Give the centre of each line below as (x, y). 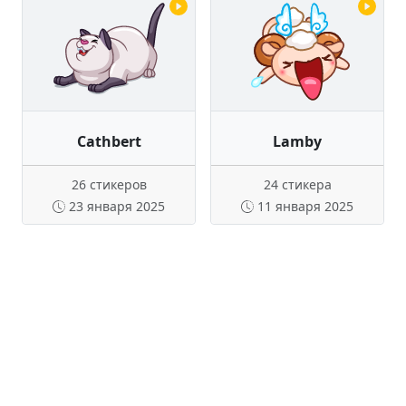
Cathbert (109, 141)
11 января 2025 (305, 206)
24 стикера (297, 184)
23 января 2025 (117, 206)
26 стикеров (109, 184)
